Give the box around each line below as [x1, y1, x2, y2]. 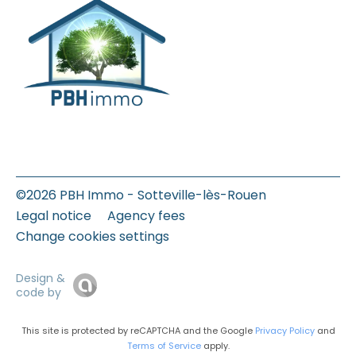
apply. [200, 339, 230, 352]
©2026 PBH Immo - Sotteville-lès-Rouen [16, 185, 266, 204]
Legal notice [16, 206, 91, 225]
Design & [16, 269, 65, 286]
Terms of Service [126, 339, 201, 352]
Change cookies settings [16, 226, 169, 246]
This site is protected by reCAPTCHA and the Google [21, 323, 255, 337]
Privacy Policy [254, 323, 315, 337]
